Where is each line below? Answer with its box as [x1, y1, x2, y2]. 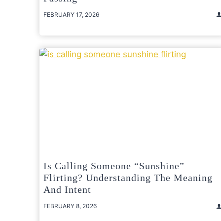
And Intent [43, 184, 91, 195]
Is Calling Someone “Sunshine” [43, 160, 184, 172]
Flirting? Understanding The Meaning [43, 172, 213, 184]
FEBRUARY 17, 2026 [43, 10, 99, 18]
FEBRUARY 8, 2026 [43, 202, 97, 210]
